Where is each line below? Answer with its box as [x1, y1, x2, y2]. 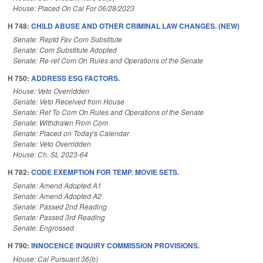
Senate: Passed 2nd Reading [13, 201, 107, 212]
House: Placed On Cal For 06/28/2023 [13, 2, 134, 13]
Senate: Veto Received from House [13, 96, 124, 107]
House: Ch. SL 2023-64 [13, 149, 88, 160]
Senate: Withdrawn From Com [13, 117, 108, 128]
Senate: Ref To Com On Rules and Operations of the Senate [13, 107, 204, 117]
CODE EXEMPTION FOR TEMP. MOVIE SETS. [31, 167, 179, 178]
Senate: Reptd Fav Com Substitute [13, 33, 122, 44]
